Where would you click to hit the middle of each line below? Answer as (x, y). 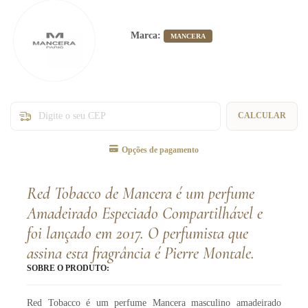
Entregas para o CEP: (45, 105)
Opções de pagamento (159, 150)
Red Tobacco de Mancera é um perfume (141, 194)
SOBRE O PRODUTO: (68, 268)
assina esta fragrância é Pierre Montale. (141, 254)
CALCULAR (262, 116)
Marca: (147, 35)
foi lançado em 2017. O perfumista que (137, 234)
